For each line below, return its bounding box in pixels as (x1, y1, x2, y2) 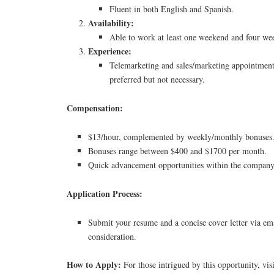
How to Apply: (67, 258, 122, 272)
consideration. (88, 230, 137, 242)
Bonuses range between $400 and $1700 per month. (88, 145, 267, 157)
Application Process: (67, 187, 143, 200)
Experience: (88, 45, 132, 58)
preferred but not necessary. (109, 73, 206, 86)
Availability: (88, 17, 135, 30)
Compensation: (67, 102, 124, 115)
